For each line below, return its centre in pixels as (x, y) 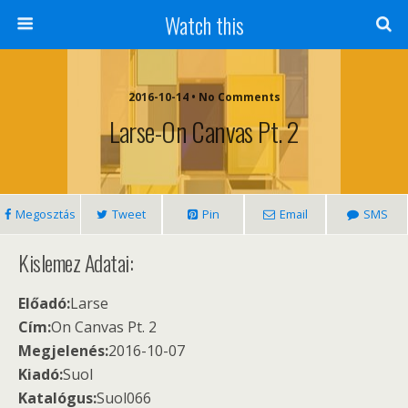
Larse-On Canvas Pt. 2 (204, 131)
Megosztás (46, 214)
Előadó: (44, 303)
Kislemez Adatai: (76, 262)
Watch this (204, 25)
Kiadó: (41, 374)
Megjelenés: (63, 351)
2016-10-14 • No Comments (204, 97)
